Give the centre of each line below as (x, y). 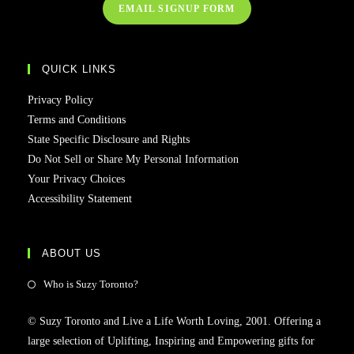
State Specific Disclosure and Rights (109, 139)
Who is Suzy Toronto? (91, 284)
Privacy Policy (60, 100)
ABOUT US (72, 253)
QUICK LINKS (79, 69)
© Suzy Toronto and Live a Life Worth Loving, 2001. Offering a (174, 321)
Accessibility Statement (80, 199)
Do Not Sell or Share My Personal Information (133, 159)
